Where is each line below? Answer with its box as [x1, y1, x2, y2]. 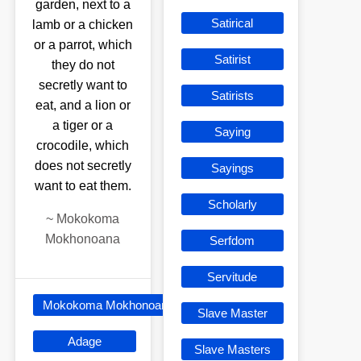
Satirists [210, 88, 254, 102]
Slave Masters [193, 342, 271, 356]
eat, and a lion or [35, 98, 131, 112]
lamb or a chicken [32, 17, 134, 31]
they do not [51, 57, 114, 72]
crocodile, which [36, 138, 130, 152]
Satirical [211, 15, 254, 30]
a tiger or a [52, 118, 114, 132]
